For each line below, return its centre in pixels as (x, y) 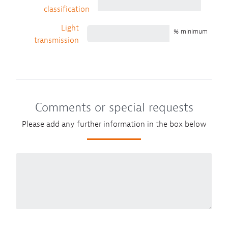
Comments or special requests (114, 108)
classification (67, 9)
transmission (57, 40)
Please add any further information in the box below (114, 124)
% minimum (191, 32)
